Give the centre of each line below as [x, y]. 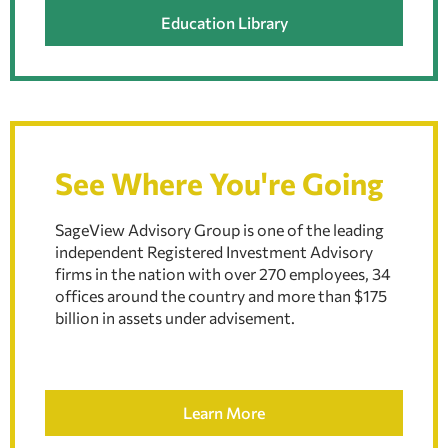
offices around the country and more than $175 [221, 295]
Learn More [224, 412]
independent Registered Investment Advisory [214, 251]
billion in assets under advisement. [175, 317]
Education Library [224, 22]
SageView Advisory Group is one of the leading [219, 229]
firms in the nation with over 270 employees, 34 [223, 273]
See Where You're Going [219, 182]
